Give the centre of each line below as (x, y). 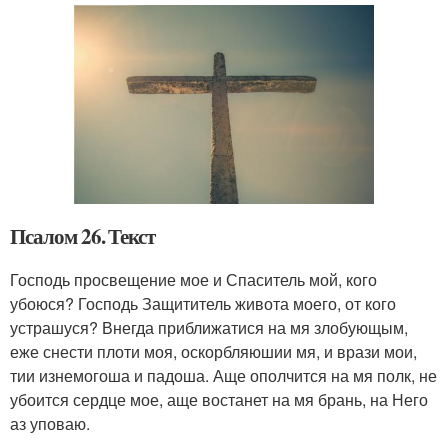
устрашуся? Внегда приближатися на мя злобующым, (209, 328)
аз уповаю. (50, 424)
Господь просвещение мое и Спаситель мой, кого (193, 280)
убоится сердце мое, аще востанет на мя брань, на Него (219, 400)
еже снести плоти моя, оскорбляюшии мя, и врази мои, (213, 352)
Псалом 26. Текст (83, 236)
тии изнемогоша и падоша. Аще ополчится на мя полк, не (223, 376)
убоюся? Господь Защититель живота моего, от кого (203, 304)
